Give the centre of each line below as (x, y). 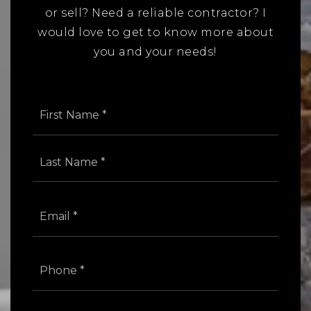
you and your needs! (155, 52)
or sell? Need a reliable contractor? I (155, 13)
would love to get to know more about (155, 33)
